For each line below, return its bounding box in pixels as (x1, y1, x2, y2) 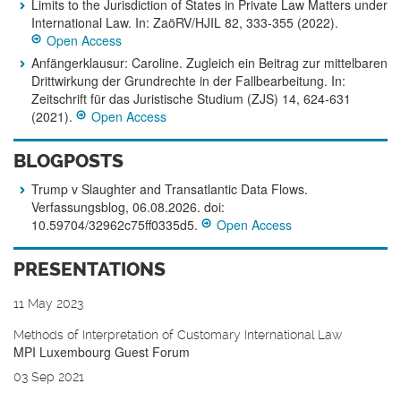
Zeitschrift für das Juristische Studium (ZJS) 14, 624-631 (31, 90, 351, 107)
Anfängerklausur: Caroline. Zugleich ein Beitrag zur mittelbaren (31, 54, 388, 72)
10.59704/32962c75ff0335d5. (31, 216, 201, 234)
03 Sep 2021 (13, 370, 84, 384)
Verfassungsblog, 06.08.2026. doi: (31, 198, 225, 216)
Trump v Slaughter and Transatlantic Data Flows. (31, 180, 308, 198)
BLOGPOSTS (13, 149, 124, 172)
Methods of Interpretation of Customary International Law (13, 328, 342, 342)
